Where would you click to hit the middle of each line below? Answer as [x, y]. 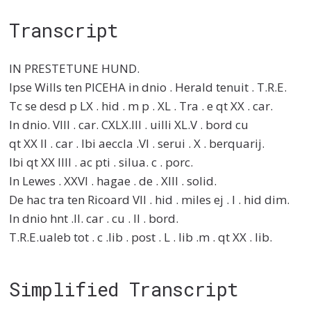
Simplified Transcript [124, 289]
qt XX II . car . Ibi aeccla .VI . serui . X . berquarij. [137, 144]
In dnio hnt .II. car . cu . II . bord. [94, 219]
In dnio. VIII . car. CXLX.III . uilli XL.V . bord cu [129, 125]
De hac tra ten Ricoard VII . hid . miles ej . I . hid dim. [150, 200]
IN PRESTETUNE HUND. [75, 69]
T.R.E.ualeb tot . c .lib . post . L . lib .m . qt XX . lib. [141, 237]
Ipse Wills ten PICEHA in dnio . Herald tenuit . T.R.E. [148, 87]
